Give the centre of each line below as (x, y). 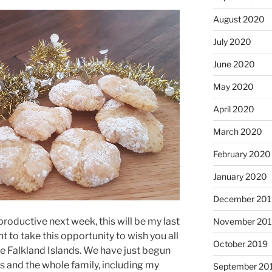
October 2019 (240, 243)
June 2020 (234, 64)
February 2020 (242, 154)
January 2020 (240, 176)
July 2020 (232, 41)
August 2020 (239, 19)
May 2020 (233, 86)
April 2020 (233, 109)
